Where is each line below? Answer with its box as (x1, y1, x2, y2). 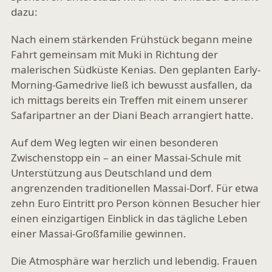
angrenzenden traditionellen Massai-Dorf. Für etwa (11, 181, 259, 195)
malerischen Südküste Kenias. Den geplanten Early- (11, 63, 260, 76)
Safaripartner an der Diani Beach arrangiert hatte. (11, 108, 254, 122)
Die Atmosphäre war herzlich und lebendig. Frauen (11, 254, 257, 268)
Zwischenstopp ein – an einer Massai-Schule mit (11, 151, 241, 165)
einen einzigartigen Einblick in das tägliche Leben (11, 211, 248, 225)
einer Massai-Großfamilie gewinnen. (11, 226, 186, 240)
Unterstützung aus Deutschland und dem (11, 166, 212, 180)
